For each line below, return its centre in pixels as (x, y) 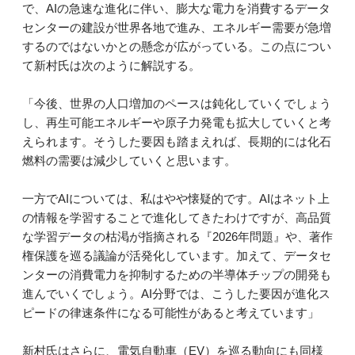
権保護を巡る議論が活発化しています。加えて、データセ (177, 256)
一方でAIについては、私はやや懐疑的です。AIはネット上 (176, 199)
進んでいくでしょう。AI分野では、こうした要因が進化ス (176, 294)
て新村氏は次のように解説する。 (111, 66)
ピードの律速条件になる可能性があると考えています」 (171, 313)
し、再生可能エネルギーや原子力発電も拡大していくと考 (177, 123)
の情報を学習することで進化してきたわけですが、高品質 (177, 218)
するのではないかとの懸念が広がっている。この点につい (177, 47)
